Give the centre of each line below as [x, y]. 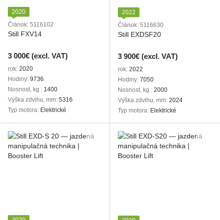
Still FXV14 [25, 34]
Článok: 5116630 [141, 25]
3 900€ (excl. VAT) [148, 56]
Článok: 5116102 [31, 25]
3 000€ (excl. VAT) [38, 56]
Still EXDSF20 [139, 34]
